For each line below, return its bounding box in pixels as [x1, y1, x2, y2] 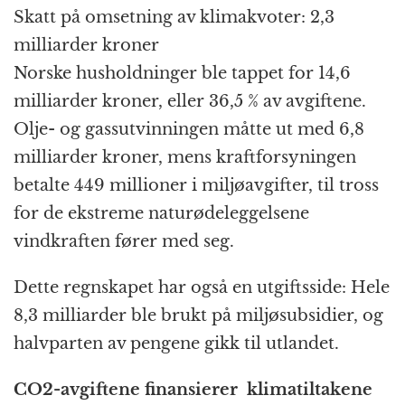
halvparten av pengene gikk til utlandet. [14, 334, 339, 354]
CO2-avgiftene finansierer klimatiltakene [14, 380, 372, 400]
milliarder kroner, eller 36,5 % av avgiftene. [14, 91, 366, 112]
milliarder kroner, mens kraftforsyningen [14, 147, 356, 168]
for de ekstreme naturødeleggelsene [14, 203, 309, 224]
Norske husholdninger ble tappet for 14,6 [14, 63, 351, 84]
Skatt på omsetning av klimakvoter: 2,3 [14, 7, 334, 28]
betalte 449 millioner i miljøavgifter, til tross [14, 175, 379, 196]
